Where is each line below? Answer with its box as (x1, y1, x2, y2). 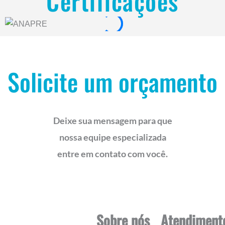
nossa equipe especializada (59, 131, 166, 143)
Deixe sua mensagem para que (53, 115, 172, 126)
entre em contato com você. (57, 148, 168, 159)
